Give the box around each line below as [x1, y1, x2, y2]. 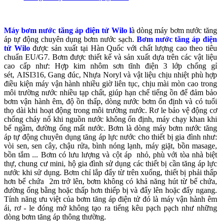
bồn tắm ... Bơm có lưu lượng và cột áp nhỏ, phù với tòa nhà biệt [4, 150, 217, 159]
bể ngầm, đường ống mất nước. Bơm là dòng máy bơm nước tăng [4, 124, 217, 133]
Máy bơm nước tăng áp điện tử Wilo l [4, 26, 131, 35]
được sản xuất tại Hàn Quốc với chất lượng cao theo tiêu [33, 44, 218, 53]
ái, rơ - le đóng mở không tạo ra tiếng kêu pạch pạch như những [4, 204, 217, 213]
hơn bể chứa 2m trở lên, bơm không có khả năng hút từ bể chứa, [4, 177, 217, 186]
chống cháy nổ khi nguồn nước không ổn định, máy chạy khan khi [4, 115, 217, 124]
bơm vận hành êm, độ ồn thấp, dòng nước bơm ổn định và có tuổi [4, 97, 217, 106]
